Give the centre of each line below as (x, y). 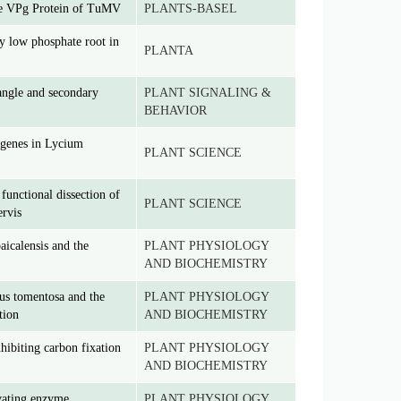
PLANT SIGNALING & (208, 93)
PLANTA (169, 51)
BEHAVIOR (175, 111)
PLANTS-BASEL (191, 9)
